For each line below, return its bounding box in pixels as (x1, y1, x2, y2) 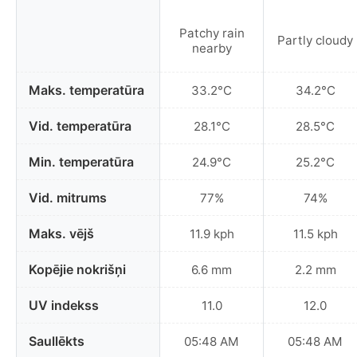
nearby (191, 40, 232, 56)
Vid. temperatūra (29, 118, 131, 135)
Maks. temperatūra (29, 82, 144, 99)
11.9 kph (189, 226, 234, 241)
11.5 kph (292, 226, 338, 241)
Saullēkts (29, 333, 84, 350)
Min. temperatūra (29, 154, 134, 171)
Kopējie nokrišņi (29, 261, 126, 278)
